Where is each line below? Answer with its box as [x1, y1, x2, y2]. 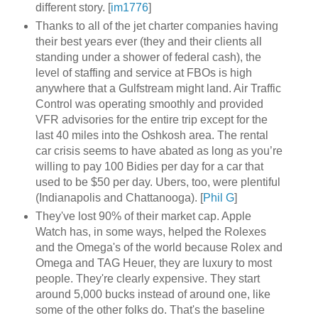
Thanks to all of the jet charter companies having [35, 20, 278, 33]
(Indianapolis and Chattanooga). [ [35, 192, 203, 204]
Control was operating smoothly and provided [35, 98, 263, 111]
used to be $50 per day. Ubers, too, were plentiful [35, 176, 280, 189]
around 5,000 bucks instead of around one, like [35, 288, 270, 301]
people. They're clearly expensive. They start [35, 273, 260, 285]
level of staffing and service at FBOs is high [35, 67, 252, 79]
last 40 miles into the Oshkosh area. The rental [35, 129, 268, 142]
